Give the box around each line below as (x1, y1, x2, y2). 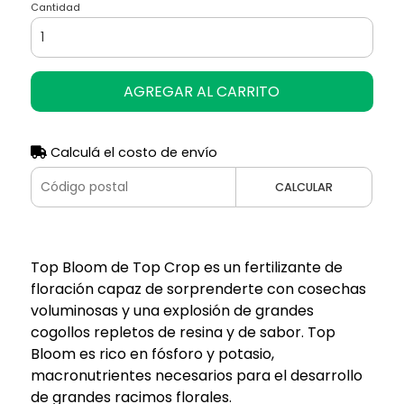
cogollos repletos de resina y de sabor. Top (30, 321, 335, 343)
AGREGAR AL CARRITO (124, 80, 280, 102)
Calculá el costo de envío (46, 142, 217, 161)
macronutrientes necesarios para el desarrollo (30, 364, 363, 386)
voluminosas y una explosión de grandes (30, 299, 314, 321)
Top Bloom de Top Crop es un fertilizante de (30, 256, 343, 278)
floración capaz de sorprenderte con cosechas (30, 278, 366, 299)
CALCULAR (275, 179, 334, 195)
